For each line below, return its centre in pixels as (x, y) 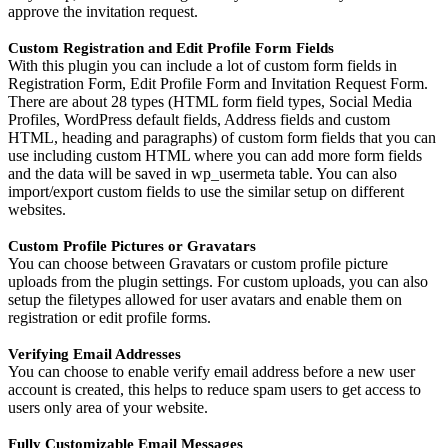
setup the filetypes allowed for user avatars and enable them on (205, 300)
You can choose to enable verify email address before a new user (211, 372)
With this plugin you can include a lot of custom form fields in (202, 66)
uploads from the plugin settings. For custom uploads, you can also (218, 282)
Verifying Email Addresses (94, 354)
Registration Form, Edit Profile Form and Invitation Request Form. (218, 84)
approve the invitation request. (103, 12)
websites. (37, 210)
